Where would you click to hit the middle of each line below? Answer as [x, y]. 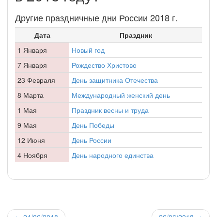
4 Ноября [32, 155]
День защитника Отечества [115, 80]
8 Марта [31, 95]
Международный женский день [121, 95]
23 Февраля [36, 80]
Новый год [88, 50]
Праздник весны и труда [110, 110]
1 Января [32, 50]
